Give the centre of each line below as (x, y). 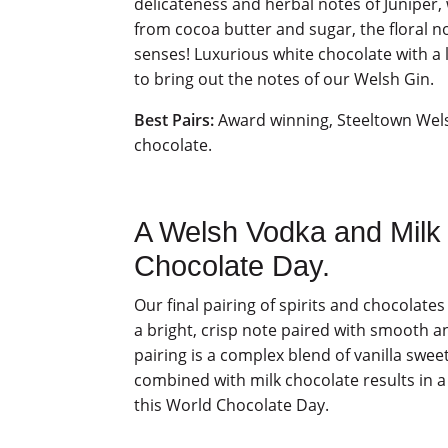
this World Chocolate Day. (232, 405)
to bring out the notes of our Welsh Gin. (284, 79)
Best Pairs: (174, 120)
